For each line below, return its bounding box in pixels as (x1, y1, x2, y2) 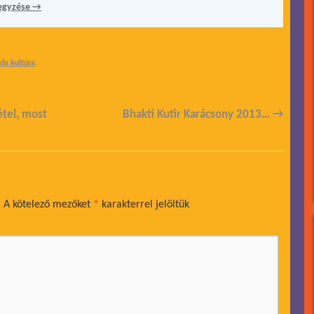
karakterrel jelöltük (99, 199, 189, 210)
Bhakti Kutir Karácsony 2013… (123, 109, 273, 121)
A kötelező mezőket (4, 199, 93, 210)
